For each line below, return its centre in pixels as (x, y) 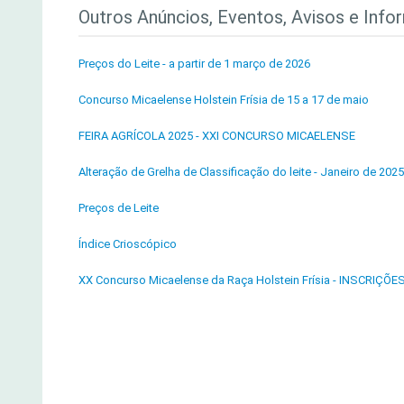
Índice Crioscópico (128, 244)
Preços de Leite (119, 208)
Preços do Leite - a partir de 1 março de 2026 (194, 64)
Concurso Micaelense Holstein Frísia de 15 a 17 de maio (224, 100)
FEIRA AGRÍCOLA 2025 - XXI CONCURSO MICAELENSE (217, 136)
